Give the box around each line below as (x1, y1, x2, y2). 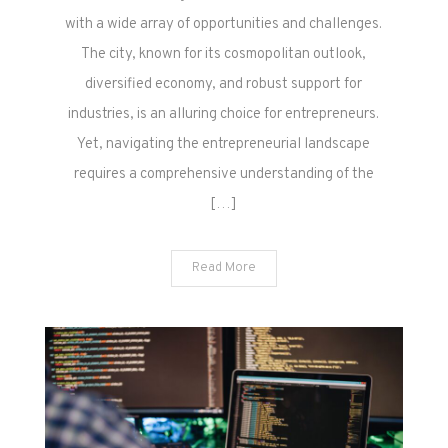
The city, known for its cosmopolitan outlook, (81, 44, 367, 64)
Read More (191, 259, 256, 276)
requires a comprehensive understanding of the (73, 164, 374, 184)
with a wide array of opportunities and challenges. (65, 14, 383, 34)
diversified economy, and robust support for (85, 74, 363, 94)
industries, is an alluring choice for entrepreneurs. (68, 104, 380, 124)
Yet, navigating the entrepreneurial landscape (77, 134, 371, 154)
